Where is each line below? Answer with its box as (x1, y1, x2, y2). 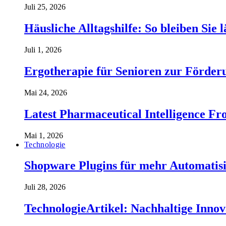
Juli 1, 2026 (24, 45, 62, 54)
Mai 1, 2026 (24, 131, 63, 140)
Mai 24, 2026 (24, 88, 67, 97)
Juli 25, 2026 (24, 3, 66, 12)
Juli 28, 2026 (24, 183, 66, 192)
